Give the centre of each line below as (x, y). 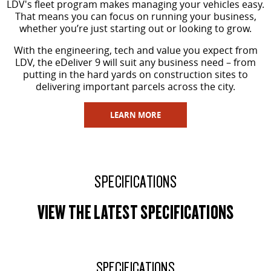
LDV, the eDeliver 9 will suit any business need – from (135, 62)
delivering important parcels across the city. (135, 86)
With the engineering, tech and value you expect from (135, 50)
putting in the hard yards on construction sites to (135, 74)
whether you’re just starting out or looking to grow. (135, 28)
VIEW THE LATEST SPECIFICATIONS (135, 211)
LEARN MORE (135, 115)
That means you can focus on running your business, (135, 16)
